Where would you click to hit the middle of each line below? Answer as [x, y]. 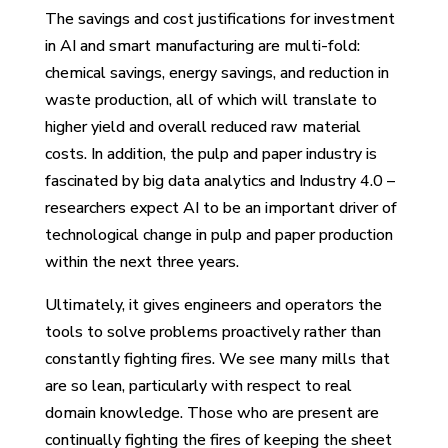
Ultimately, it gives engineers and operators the [213, 304]
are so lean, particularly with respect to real [198, 385]
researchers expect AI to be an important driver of [220, 207]
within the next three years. [141, 261]
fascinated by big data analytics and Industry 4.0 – [219, 180]
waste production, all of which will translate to [210, 99]
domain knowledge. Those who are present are [211, 412]
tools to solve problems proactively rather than [212, 331]
